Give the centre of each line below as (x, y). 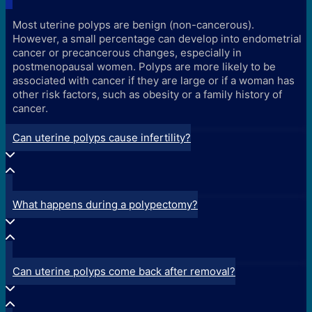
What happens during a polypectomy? (105, 205)
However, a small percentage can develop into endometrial (157, 39)
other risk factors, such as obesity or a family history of (147, 95)
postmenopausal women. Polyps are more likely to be (144, 67)
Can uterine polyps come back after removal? (124, 272)
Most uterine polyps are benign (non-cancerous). (133, 25)
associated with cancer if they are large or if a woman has (154, 81)
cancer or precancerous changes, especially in (127, 53)
